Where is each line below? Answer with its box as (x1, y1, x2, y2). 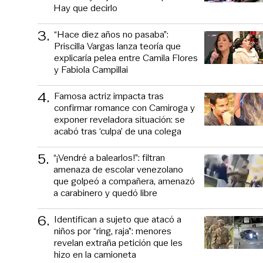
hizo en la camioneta (54, 247, 136, 261)
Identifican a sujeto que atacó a (54, 212, 181, 226)
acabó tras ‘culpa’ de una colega (54, 124, 181, 138)
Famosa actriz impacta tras (54, 89, 164, 103)
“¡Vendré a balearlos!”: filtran (53, 150, 165, 164)
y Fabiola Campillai (54, 62, 128, 76)
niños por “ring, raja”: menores (54, 224, 171, 238)
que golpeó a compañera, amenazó (53, 174, 195, 188)
